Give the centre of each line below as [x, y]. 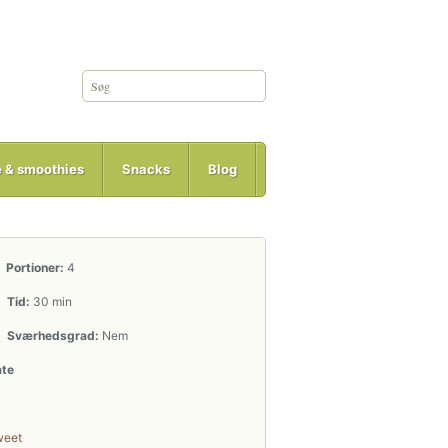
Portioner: [33, 267]
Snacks [146, 169]
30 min [51, 301]
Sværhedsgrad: [51, 335]
